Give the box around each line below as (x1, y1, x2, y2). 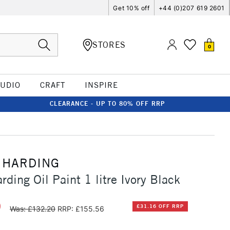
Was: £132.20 (9, 204, 55, 213)
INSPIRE (84, 80, 118, 90)
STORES (92, 39, 126, 50)
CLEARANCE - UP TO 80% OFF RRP (50, 100, 165, 107)
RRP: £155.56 (57, 204, 104, 213)
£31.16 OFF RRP (136, 203, 184, 210)
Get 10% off (113, 4, 150, 12)
